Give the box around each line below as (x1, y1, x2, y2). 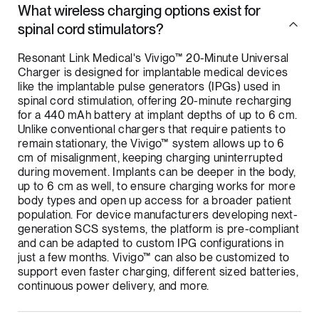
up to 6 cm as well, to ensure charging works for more (17, 181, 296, 194)
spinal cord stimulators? (17, 22, 164, 38)
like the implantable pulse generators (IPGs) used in (17, 81, 281, 94)
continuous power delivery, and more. (17, 281, 212, 293)
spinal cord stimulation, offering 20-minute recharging (17, 95, 292, 108)
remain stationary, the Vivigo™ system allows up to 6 (17, 138, 285, 151)
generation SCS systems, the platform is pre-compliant (17, 224, 299, 236)
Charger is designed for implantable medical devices (17, 67, 288, 80)
